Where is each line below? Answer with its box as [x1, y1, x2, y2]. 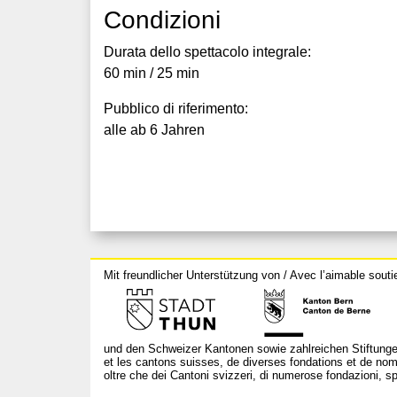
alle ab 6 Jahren [104, 121, 205, 137]
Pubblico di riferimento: [104, 100, 248, 116]
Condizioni [104, 5, 221, 34]
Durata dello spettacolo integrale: [104, 43, 311, 59]
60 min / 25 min [104, 65, 199, 81]
